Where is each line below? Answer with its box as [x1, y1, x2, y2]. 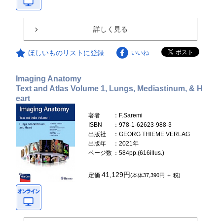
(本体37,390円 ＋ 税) [130, 172, 181, 178]
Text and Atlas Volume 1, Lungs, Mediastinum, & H [16, 84, 203, 93]
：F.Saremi [113, 111, 143, 119]
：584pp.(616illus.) [113, 149, 165, 156]
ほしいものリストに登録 [28, 48, 105, 57]
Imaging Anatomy [16, 74, 82, 83]
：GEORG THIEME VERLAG [113, 130, 190, 138]
